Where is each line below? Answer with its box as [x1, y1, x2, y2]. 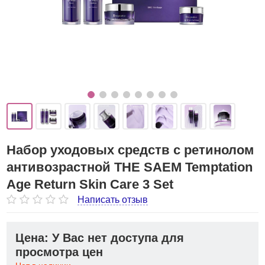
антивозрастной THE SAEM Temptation [7, 160, 253, 174]
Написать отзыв [77, 194, 148, 205]
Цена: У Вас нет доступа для [15, 231, 185, 244]
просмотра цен [15, 245, 104, 258]
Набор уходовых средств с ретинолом [7, 143, 254, 157]
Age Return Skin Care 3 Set [7, 177, 174, 192]
